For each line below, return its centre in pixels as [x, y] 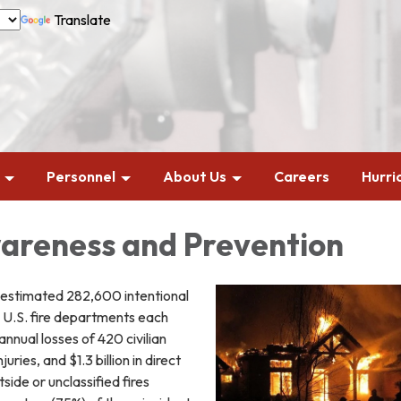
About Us [195, 176]
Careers [302, 176]
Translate [82, 20]
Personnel [81, 176]
